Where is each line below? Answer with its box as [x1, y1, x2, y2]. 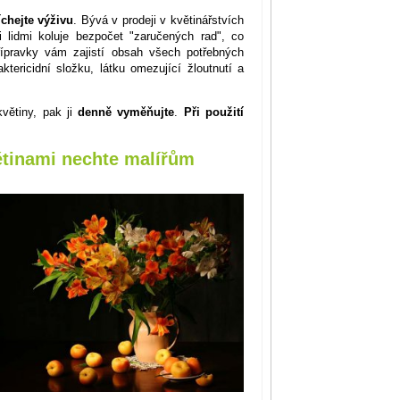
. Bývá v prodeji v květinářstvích [73, 12, 245, 27]
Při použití [183, 104, 245, 119]
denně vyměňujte [78, 104, 175, 119]
